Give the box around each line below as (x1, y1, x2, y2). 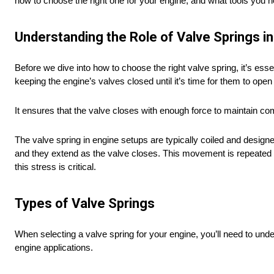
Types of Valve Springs (15, 196, 155, 212)
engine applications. (15, 242, 93, 253)
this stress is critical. (15, 161, 96, 172)
